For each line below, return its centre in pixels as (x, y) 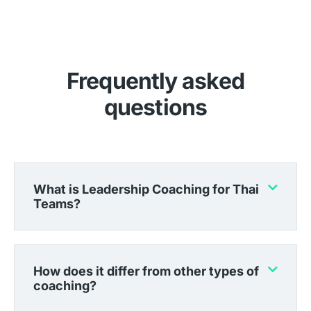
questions (155, 108)
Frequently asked (155, 81)
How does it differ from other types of (146, 271)
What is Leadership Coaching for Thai (146, 190)
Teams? (57, 204)
